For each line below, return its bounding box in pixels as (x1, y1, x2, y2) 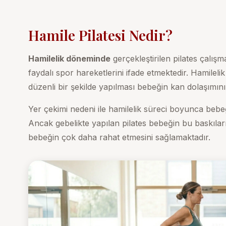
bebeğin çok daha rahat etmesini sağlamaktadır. (28, 132, 210, 142)
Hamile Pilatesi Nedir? (28, 26, 173, 44)
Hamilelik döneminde (28, 53, 110, 64)
